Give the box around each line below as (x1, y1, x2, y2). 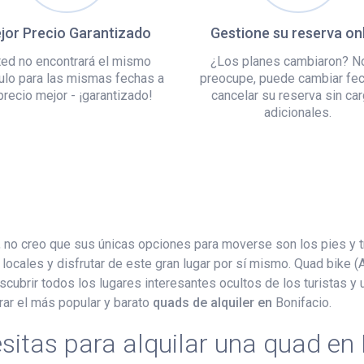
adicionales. (264, 104, 331, 120)
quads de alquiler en (153, 294, 275, 310)
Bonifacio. (275, 294, 331, 310)
